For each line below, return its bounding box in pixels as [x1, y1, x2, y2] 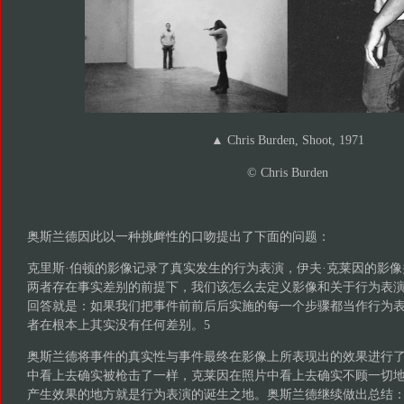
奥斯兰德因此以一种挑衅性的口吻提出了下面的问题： [26, 229, 330, 243]
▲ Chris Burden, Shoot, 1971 [210, 133, 364, 148]
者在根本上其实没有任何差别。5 [26, 317, 210, 332]
